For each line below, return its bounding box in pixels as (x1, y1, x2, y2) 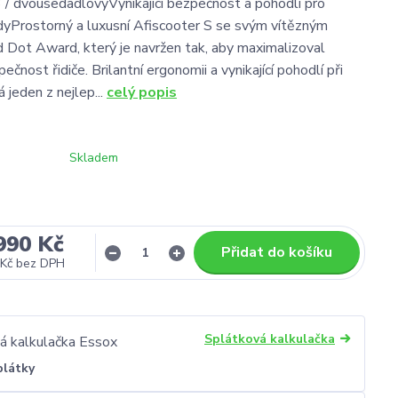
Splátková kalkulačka (204, 330, 335, 347)
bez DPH (15, 255, 65, 272)
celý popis (107, 83, 177, 102)
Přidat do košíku (221, 243, 332, 262)
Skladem (69, 149, 118, 166)
